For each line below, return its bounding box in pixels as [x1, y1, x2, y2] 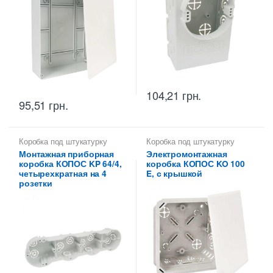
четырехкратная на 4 [19, 167, 107, 179]
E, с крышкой [146, 167, 203, 179]
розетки [19, 177, 52, 189]
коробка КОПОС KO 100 [146, 157, 245, 169]
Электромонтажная [146, 147, 227, 160]
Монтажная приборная [19, 147, 114, 160]
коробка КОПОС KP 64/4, [19, 157, 122, 169]
